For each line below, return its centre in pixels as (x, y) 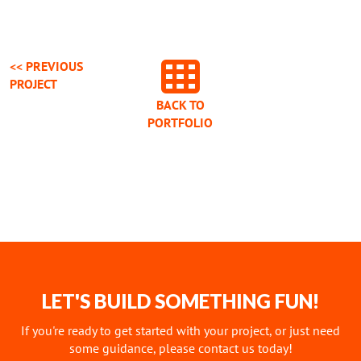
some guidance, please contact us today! (180, 348)
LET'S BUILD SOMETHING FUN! (180, 301)
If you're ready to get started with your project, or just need (180, 330)
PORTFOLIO (180, 122)
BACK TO (180, 104)
